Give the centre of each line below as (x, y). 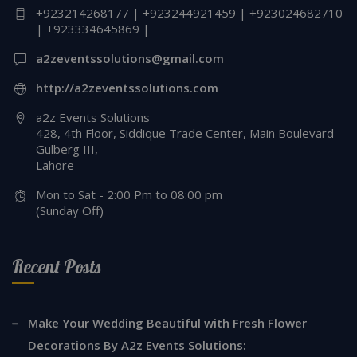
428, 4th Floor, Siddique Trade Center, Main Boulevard (185, 133)
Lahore (55, 165)
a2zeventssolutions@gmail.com (130, 58)
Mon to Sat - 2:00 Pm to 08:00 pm (129, 194)
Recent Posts (56, 266)
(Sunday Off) (70, 210)
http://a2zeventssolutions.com (127, 87)
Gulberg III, (67, 149)
